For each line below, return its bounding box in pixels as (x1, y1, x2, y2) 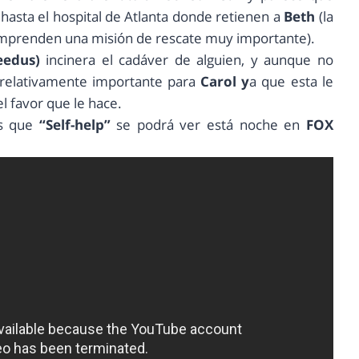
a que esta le (249, 72, 333, 91)
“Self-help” (38, 115, 111, 135)
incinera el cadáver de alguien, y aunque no (46, 50, 333, 70)
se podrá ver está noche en (110, 115, 306, 135)
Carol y (200, 72, 250, 91)
